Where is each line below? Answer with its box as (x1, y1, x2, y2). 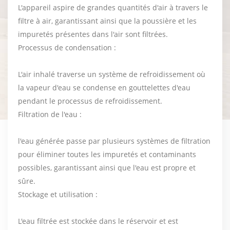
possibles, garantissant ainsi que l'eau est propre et (18, 162, 196, 172)
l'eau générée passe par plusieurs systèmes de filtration (18, 136, 210, 146)
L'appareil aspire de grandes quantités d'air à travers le (18, 2, 208, 12)
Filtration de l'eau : (18, 109, 82, 119)
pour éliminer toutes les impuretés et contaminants (18, 149, 196, 159)
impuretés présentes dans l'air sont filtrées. (18, 29, 168, 39)
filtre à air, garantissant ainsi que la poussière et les (18, 15, 197, 26)
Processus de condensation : (18, 42, 116, 52)
